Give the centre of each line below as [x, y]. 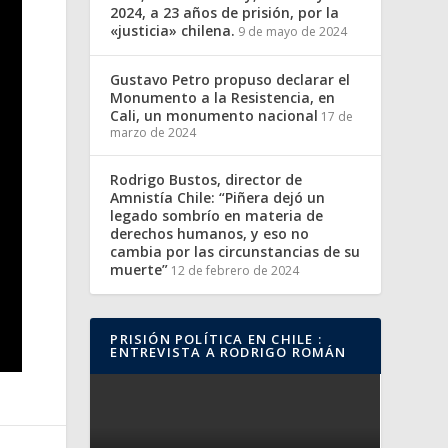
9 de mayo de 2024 [293, 31]
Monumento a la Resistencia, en [223, 97]
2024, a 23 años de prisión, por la [225, 12]
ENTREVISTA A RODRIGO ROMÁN [228, 352]
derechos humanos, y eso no [210, 233]
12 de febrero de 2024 [235, 270]
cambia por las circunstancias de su [235, 251]
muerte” [139, 269]
